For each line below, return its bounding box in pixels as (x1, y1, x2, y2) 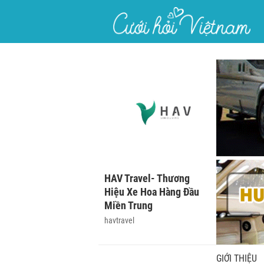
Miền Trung (104, 199, 153, 212)
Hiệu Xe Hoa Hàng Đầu (104, 186, 199, 198)
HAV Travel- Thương (104, 172, 190, 184)
